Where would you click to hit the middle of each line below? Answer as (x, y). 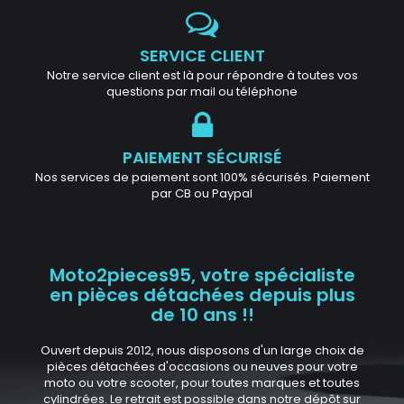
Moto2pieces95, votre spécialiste (202, 275)
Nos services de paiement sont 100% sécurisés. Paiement (202, 177)
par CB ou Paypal (202, 193)
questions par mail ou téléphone (202, 91)
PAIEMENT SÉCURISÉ (202, 157)
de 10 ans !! (202, 314)
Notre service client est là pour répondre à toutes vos (202, 75)
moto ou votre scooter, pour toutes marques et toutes (202, 382)
